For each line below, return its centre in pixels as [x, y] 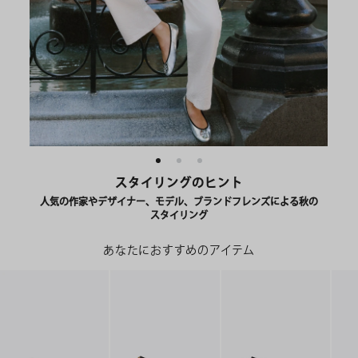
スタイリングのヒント [179, 183]
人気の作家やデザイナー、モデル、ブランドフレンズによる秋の [179, 202]
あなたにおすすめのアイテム [179, 250]
